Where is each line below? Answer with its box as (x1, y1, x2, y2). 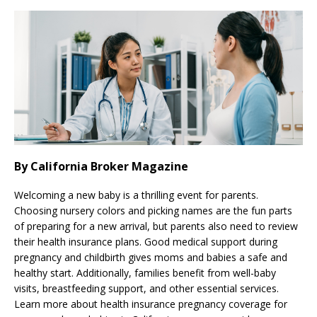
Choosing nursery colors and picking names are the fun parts (14, 204, 292, 218)
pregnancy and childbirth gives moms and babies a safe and (14, 250, 287, 265)
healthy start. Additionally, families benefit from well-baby (14, 266, 276, 280)
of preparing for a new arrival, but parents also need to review (14, 219, 298, 234)
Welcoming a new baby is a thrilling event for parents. (14, 188, 258, 202)
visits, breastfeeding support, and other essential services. (14, 282, 279, 296)
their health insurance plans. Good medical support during (14, 235, 277, 249)
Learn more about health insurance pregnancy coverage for (14, 297, 287, 311)
